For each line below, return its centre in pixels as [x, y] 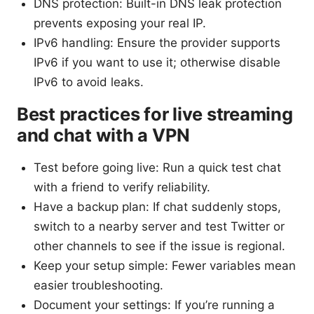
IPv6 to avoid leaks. [89, 82]
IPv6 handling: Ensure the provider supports [157, 43]
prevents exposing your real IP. [120, 23]
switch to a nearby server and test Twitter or [159, 227]
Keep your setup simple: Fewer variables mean [165, 266]
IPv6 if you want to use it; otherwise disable [157, 63]
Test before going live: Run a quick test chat [157, 168]
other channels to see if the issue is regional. [159, 246]
